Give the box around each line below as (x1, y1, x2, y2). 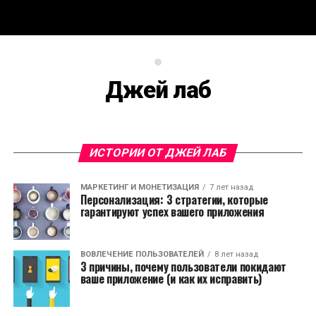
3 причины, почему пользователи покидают (80, 258, 287, 275)
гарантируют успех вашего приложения (80, 203, 265, 220)
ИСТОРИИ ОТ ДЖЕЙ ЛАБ (87, 146, 229, 159)
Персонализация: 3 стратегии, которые (80, 191, 269, 208)
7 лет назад (209, 183, 253, 192)
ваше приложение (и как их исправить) (80, 270, 262, 287)
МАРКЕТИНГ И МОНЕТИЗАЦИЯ (80, 183, 199, 192)
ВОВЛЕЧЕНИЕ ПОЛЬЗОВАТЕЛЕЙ (80, 250, 204, 259)
